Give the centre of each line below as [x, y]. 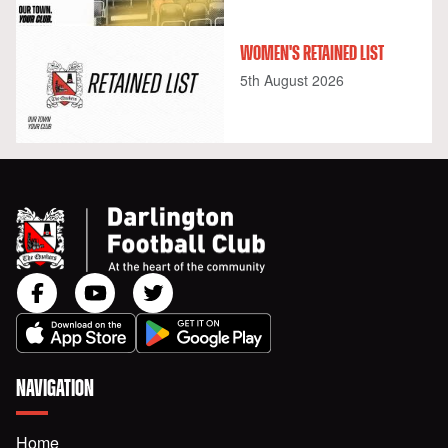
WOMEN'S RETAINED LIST [312, 53]
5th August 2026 [292, 79]
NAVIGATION [55, 390]
